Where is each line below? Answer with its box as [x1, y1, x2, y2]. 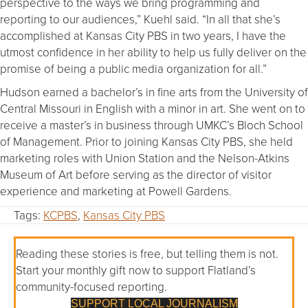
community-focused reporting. [16, 278, 167, 294]
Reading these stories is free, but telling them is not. [16, 245, 278, 261]
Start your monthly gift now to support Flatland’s [16, 261, 256, 278]
